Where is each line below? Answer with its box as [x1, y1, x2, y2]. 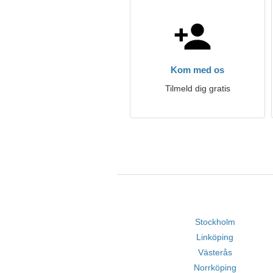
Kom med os [171, 65, 224, 75]
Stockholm [194, 217, 235, 227]
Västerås [197, 247, 232, 257]
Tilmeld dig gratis [165, 83, 230, 93]
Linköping [196, 232, 234, 242]
